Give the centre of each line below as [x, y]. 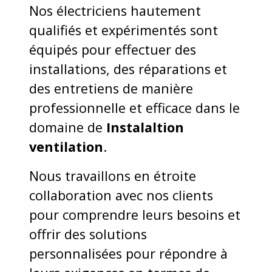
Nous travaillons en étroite [113, 175]
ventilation [66, 146]
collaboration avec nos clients [121, 195]
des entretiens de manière [111, 88]
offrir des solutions [88, 234]
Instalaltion [145, 127]
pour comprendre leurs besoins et [135, 214]
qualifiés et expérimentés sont [124, 30]
